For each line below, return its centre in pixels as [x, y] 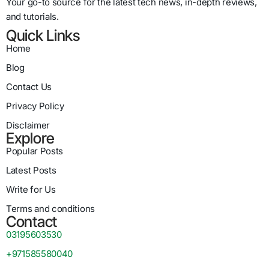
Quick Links [43, 36]
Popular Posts [35, 151]
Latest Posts [31, 171]
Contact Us [29, 87]
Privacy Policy [35, 106]
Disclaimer [28, 125]
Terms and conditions [50, 209]
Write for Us [31, 190]
